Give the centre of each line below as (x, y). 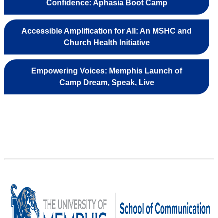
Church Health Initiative (107, 43)
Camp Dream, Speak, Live (107, 83)
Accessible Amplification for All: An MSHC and (107, 31)
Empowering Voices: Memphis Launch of (107, 71)
